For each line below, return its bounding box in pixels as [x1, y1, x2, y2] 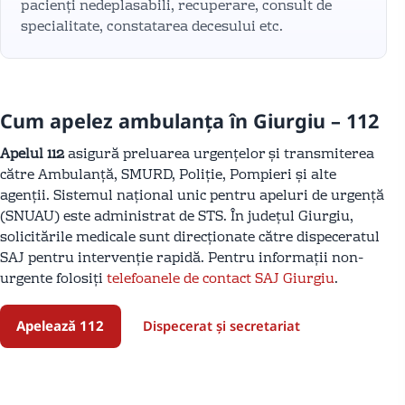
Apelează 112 [16, 316, 105, 335]
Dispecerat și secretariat [142, 316, 300, 335]
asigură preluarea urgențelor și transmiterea [64, 142, 374, 166]
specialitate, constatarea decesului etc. [21, 14, 284, 39]
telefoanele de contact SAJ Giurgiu [107, 267, 334, 291]
